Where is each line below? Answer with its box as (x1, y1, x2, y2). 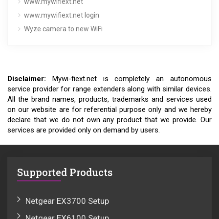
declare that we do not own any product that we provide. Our (7, 115, 212, 124)
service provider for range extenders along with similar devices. (7, 84, 212, 93)
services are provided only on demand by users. (7, 125, 160, 134)
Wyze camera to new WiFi (24, 24, 103, 33)
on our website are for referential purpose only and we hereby (7, 105, 212, 114)
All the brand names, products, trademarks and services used (7, 94, 212, 104)
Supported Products (17, 165, 112, 178)
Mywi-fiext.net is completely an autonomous (46, 74, 212, 83)
